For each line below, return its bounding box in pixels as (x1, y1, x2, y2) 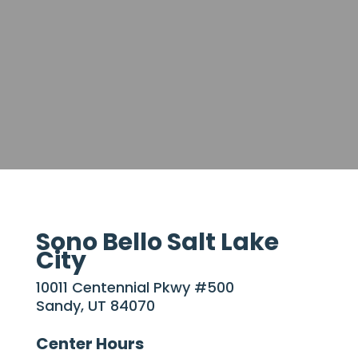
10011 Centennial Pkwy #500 (35, 277, 234, 297)
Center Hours (35, 332, 144, 355)
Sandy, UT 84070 (35, 296, 155, 316)
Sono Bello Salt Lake (35, 225, 279, 259)
